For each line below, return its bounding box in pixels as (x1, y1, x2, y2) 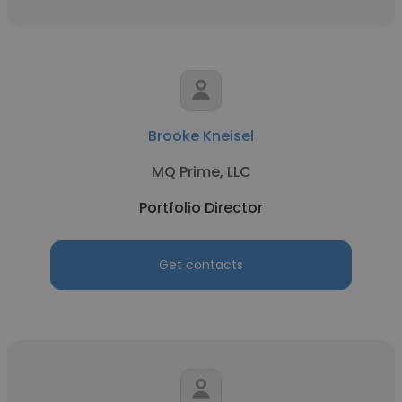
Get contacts (159, 256, 243, 274)
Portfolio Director (139, 197, 263, 218)
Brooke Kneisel (148, 126, 254, 146)
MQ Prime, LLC (151, 162, 251, 182)
